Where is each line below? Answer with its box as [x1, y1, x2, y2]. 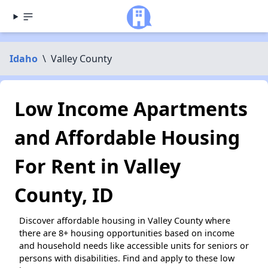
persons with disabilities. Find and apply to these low [19, 252, 234, 264]
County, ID [14, 182, 114, 208]
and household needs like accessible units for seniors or [19, 240, 249, 251]
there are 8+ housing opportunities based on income [19, 227, 234, 239]
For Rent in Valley [14, 153, 181, 179]
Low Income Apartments [14, 96, 248, 121]
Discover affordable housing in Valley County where [19, 215, 230, 226]
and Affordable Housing [14, 124, 240, 150]
